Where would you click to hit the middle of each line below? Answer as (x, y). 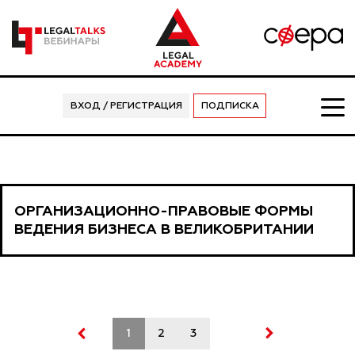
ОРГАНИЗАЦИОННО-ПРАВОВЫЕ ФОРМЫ (164, 211)
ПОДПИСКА (230, 106)
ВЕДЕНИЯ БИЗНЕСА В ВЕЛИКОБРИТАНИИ (164, 229)
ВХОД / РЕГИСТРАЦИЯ (126, 106)
